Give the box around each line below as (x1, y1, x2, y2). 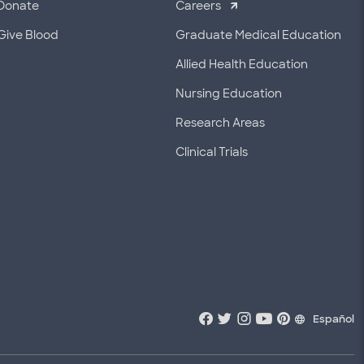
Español (313, 312, 354, 326)
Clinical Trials (175, 145, 248, 159)
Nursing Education (175, 86, 282, 101)
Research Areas (175, 115, 265, 130)
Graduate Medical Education (175, 28, 341, 42)
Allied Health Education (175, 57, 308, 71)
